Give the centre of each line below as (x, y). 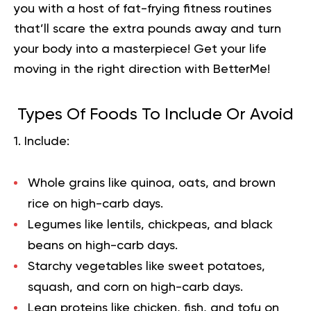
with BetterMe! (226, 69)
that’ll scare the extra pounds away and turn (148, 29)
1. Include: (42, 141)
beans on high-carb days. (103, 245)
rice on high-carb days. (95, 204)
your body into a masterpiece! (104, 49)
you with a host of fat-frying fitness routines (143, 9)
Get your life (230, 49)
